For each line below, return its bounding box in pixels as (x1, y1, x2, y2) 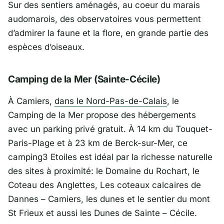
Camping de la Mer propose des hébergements (8, 109, 196, 120)
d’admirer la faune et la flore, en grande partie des (8, 28, 208, 38)
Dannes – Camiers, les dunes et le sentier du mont (8, 193, 210, 204)
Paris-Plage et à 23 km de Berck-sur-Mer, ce (8, 137, 187, 148)
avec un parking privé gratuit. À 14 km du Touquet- (8, 123, 212, 134)
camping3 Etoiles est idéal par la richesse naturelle (8, 151, 212, 162)
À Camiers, (8, 95, 54, 106)
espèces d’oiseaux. (8, 42, 84, 52)
